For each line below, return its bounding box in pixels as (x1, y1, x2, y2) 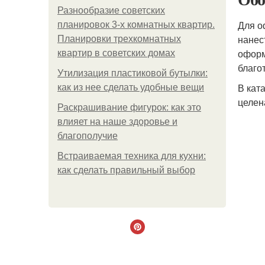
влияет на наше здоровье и (57, 117, 177, 127)
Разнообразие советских (57, 5, 165, 15)
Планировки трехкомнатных (57, 34, 181, 44)
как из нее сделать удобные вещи (57, 82, 204, 92)
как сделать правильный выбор (57, 165, 195, 175)
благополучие (57, 131, 118, 141)
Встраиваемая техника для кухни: (57, 151, 206, 161)
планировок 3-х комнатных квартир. (57, 20, 215, 30)
